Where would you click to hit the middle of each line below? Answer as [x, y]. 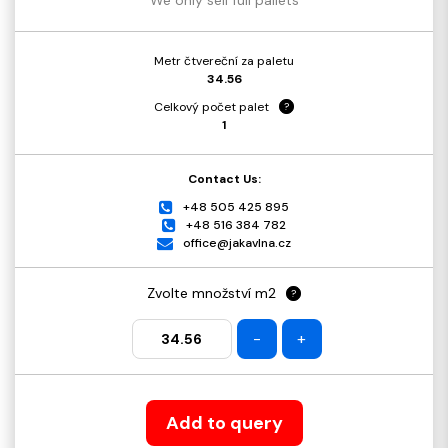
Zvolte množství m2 [211, 292]
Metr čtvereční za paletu [224, 60]
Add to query [224, 422]
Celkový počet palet [211, 106]
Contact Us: [224, 178]
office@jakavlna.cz [237, 242]
